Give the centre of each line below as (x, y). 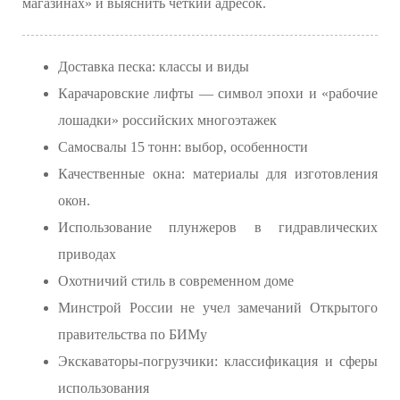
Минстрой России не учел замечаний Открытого (218, 307)
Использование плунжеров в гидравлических (218, 227)
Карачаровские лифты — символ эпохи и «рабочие (218, 93)
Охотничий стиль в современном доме (176, 280)
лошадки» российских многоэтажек (167, 120)
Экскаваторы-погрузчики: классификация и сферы (218, 361)
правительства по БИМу (133, 334)
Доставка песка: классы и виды (154, 66)
